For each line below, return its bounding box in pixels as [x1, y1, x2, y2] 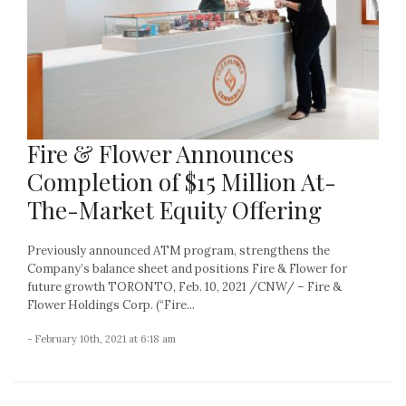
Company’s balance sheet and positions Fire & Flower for [27, 261, 347, 277]
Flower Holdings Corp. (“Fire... [27, 297, 195, 314]
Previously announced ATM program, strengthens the [27, 243, 330, 259]
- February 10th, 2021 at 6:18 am [27, 333, 176, 346]
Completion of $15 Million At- [27, 166, 336, 198]
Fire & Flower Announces [27, 138, 294, 170]
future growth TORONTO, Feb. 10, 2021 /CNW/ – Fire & [27, 279, 342, 295]
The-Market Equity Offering [27, 194, 322, 227]
